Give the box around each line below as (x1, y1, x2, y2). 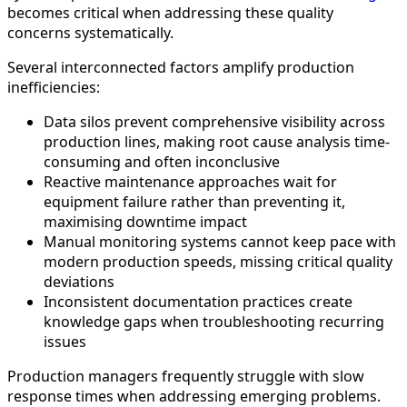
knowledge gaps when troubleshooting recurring (44, 312, 384, 333)
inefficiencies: (7, 77, 100, 98)
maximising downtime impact (44, 212, 247, 233)
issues (44, 332, 86, 352)
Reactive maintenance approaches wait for (44, 172, 337, 193)
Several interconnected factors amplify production (7, 57, 354, 78)
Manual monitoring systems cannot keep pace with (44, 232, 396, 253)
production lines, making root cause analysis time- (44, 132, 390, 153)
